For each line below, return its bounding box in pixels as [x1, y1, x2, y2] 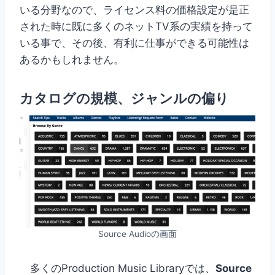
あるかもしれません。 [20, 53, 124, 66]
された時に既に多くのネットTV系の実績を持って [20, 20, 253, 33]
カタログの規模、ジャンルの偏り [20, 90, 229, 107]
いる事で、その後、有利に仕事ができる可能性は [20, 37, 249, 50]
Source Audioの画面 [98, 228, 177, 239]
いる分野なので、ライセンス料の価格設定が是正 [20, 4, 249, 17]
